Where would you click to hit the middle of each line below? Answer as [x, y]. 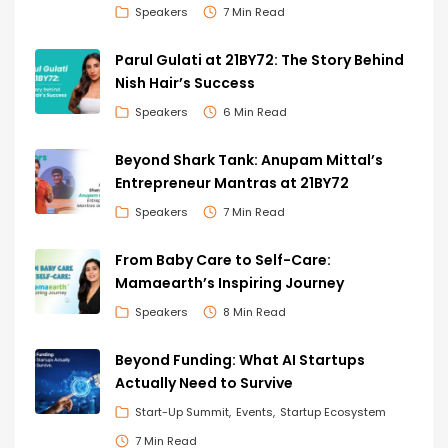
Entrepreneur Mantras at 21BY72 [232, 183]
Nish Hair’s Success [185, 83]
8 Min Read [254, 311]
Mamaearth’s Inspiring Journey [229, 283]
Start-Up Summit [182, 411]
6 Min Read [255, 111]
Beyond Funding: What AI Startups [240, 360]
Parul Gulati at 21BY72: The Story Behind [259, 60]
